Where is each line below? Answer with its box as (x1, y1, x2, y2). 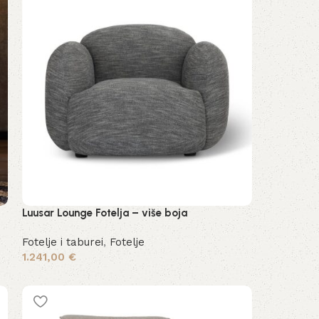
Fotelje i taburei (22, 235, 104, 249)
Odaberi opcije (32, 272, 96, 283)
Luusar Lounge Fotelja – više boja (22, 206, 188, 219)
